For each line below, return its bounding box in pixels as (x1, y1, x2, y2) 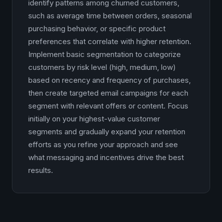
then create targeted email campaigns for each (28, 88, 188, 98)
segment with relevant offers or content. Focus (28, 101, 188, 111)
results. (28, 166, 53, 175)
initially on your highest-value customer (28, 114, 160, 123)
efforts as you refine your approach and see (28, 140, 178, 149)
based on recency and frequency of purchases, (28, 75, 191, 85)
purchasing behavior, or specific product (28, 24, 166, 33)
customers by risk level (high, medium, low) (28, 62, 176, 72)
